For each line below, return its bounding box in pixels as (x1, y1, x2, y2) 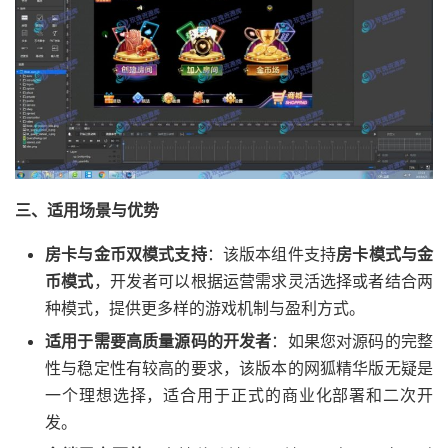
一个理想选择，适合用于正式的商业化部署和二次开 (45, 384, 433, 405)
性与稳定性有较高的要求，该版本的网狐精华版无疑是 (45, 357, 433, 378)
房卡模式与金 (336, 243, 434, 264)
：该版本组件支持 (206, 243, 337, 264)
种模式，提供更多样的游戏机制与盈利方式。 (45, 297, 365, 318)
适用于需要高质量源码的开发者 (45, 330, 272, 351)
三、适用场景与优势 (15, 199, 159, 220)
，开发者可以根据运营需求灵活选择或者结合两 (93, 270, 434, 291)
